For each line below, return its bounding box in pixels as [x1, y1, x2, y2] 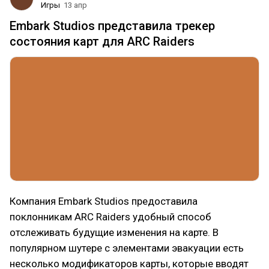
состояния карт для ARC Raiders [10, 34, 195, 49]
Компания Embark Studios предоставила [10, 195, 198, 207]
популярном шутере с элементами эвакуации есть [10, 242, 244, 254]
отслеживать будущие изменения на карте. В [10, 226, 219, 238]
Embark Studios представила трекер [10, 19, 215, 33]
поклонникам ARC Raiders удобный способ [10, 211, 211, 223]
